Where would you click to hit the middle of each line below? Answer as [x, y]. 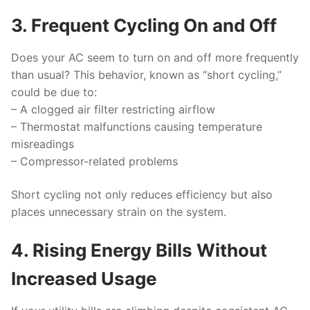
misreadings [43, 144]
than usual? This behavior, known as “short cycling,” [146, 75]
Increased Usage [84, 279]
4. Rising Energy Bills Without [139, 250]
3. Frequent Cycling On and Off [144, 26]
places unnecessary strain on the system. [119, 211]
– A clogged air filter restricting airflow [113, 110]
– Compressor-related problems [94, 162]
